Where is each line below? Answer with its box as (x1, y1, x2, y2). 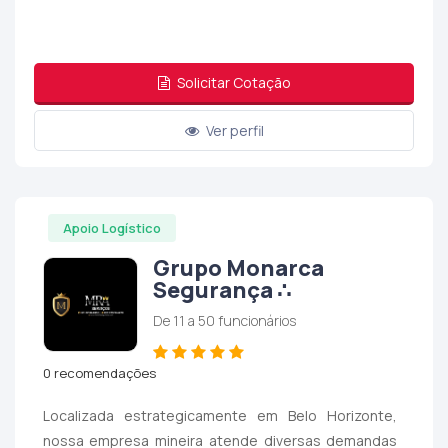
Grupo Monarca (152, 253, 324, 284)
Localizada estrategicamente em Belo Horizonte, (42, 405, 398, 425)
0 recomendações (42, 364, 156, 383)
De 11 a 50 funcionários (152, 311, 296, 331)
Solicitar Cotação (173, 72, 291, 92)
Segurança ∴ (152, 275, 291, 306)
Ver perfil (202, 120, 264, 140)
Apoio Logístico (62, 218, 161, 237)
